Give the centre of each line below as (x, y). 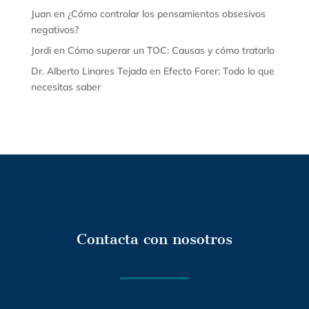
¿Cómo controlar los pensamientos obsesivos (166, 13)
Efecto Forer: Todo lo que (219, 71)
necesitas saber (66, 87)
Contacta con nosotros (154, 239)
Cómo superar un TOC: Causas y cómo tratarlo (171, 50)
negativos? (54, 29)
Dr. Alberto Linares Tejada (89, 71)
